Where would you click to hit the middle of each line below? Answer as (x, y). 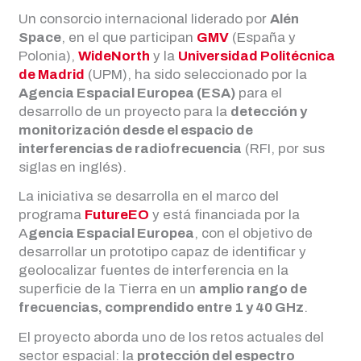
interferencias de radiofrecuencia (131, 148)
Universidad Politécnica (257, 56)
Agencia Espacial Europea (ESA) (127, 93)
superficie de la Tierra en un (109, 289)
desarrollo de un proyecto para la (125, 111)
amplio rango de (253, 289)
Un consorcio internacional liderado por (145, 19)
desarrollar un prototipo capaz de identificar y (163, 252)
